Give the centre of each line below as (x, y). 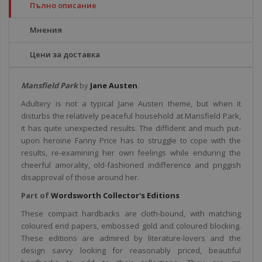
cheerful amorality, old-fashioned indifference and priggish (131, 165)
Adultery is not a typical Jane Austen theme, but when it (131, 104)
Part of (36, 195)
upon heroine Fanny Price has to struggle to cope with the (131, 140)
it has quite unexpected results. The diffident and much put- (131, 128)
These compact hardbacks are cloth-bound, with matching (131, 213)
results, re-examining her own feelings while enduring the (131, 153)
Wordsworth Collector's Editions (115, 195)
